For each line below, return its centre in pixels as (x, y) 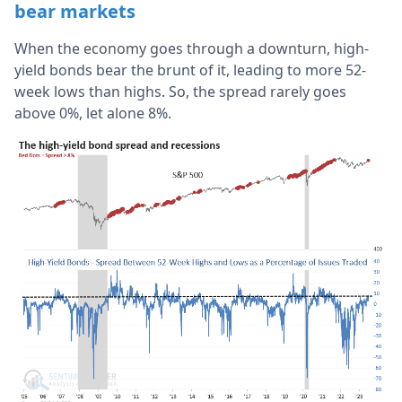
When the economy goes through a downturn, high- (192, 48)
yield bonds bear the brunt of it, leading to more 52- (190, 70)
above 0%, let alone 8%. (95, 113)
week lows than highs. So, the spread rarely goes (180, 91)
